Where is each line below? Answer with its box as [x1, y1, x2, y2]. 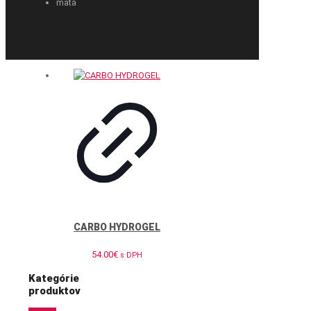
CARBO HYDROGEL [74, 221, 161, 233]
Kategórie [28, 271, 79, 285]
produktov [28, 284, 81, 297]
